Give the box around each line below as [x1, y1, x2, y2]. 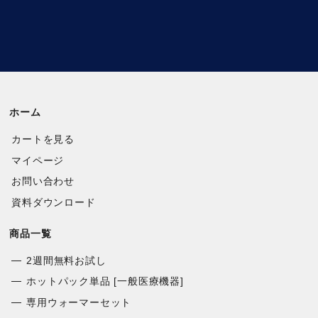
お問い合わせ [11, 175, 75, 187]
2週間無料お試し [26, 254, 106, 266]
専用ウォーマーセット [26, 296, 132, 308]
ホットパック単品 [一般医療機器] [26, 275, 184, 287]
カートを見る [11, 133, 75, 146]
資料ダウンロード [11, 196, 96, 208]
